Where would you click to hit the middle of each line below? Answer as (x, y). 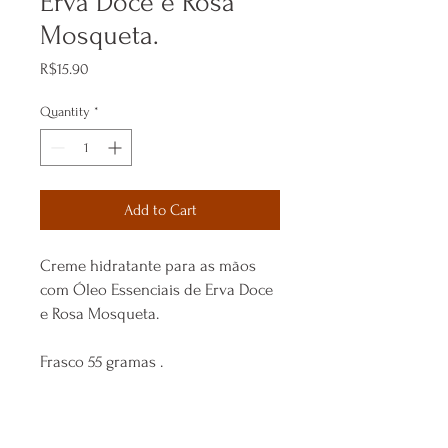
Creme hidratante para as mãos (148, 266)
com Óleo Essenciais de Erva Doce (156, 290)
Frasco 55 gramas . (101, 362)
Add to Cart (160, 210)
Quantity (65, 112)
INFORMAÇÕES (89, 425)
